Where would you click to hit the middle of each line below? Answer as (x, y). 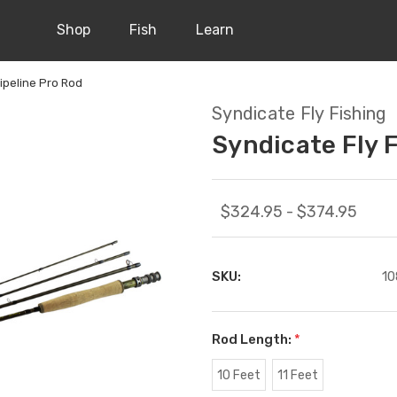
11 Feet (297, 375)
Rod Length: (253, 339)
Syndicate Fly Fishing (300, 113)
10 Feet (238, 375)
